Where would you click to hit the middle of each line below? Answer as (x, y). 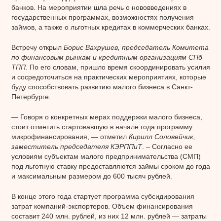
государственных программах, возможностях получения (102, 17)
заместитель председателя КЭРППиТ (76, 146)
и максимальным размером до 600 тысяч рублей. (92, 176)
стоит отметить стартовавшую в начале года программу (102, 127)
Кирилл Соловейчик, (162, 136)
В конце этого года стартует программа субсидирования (103, 196)
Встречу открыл (37, 47)
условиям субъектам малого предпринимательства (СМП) (106, 156)
